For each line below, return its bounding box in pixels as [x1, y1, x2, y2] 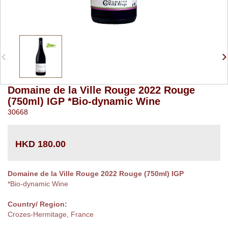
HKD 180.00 [15, 138, 66, 149]
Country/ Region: [8, 199, 67, 208]
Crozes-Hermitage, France [8, 210, 94, 218]
